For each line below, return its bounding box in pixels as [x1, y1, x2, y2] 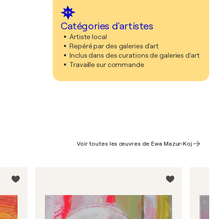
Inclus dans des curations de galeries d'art [69, 51, 200, 59]
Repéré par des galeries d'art [69, 42, 159, 50]
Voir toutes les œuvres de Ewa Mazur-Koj [76, 140, 192, 147]
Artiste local [69, 33, 107, 41]
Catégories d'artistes [61, 21, 153, 32]
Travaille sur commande [69, 61, 144, 68]
